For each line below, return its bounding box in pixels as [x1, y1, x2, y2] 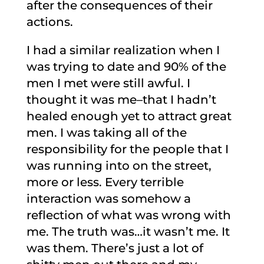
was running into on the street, [26, 159, 212, 173]
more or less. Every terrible [26, 175, 184, 189]
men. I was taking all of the [26, 126, 187, 140]
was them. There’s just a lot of [26, 241, 203, 255]
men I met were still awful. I [26, 76, 190, 90]
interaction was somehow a [26, 192, 191, 206]
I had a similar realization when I [26, 43, 220, 57]
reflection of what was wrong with [26, 208, 231, 222]
